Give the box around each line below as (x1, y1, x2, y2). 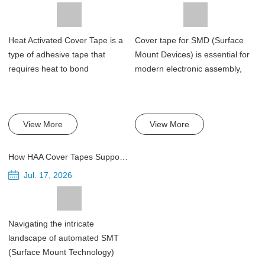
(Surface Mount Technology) (8, 247, 115, 257)
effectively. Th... (8, 77, 67, 88)
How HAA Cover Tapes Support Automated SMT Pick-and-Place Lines (119, 151, 128, 161)
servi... (135, 77, 160, 88)
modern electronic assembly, (135, 63, 243, 73)
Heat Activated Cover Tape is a (8, 35, 124, 45)
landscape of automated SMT (8, 232, 119, 243)
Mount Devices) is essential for (135, 49, 250, 59)
